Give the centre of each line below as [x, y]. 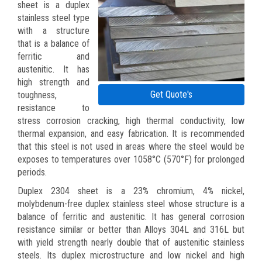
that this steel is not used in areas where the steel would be [131, 146]
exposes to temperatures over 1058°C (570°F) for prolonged [131, 159]
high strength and [54, 82]
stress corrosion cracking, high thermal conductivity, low [131, 120]
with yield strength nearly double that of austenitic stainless [131, 242]
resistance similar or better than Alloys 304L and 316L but [131, 229]
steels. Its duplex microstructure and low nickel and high [131, 255]
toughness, [37, 95]
